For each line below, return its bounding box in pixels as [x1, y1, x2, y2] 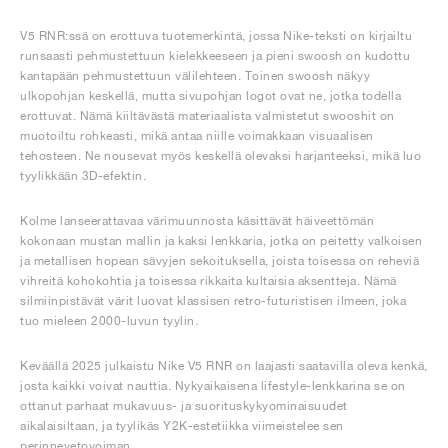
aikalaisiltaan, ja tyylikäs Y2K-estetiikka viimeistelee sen [20, 418, 344, 434]
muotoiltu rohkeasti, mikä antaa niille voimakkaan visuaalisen [20, 128, 374, 144]
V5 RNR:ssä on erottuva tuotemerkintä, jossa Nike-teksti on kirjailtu [20, 28, 412, 44]
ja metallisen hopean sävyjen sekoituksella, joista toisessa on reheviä [20, 253, 419, 269]
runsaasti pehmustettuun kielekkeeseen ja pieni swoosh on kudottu [20, 48, 410, 64]
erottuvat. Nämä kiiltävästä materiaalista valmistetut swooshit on [20, 108, 395, 124]
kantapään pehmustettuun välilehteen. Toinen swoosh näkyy [20, 68, 370, 84]
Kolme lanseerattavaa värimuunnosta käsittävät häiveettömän [20, 213, 374, 229]
